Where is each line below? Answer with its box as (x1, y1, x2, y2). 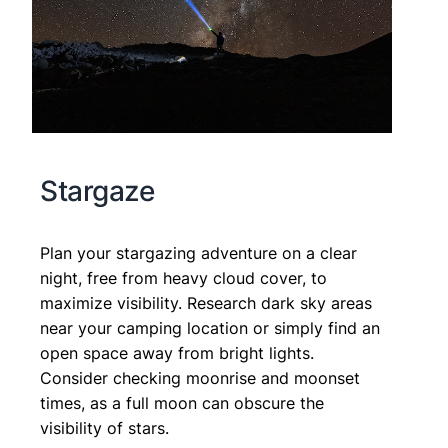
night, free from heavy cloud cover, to (40, 268, 327, 289)
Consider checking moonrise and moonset (40, 368, 360, 389)
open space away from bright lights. (40, 343, 314, 364)
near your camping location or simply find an (40, 318, 380, 339)
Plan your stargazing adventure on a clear (40, 243, 357, 264)
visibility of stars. (40, 418, 169, 439)
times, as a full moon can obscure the (40, 393, 324, 414)
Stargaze (40, 174, 154, 209)
